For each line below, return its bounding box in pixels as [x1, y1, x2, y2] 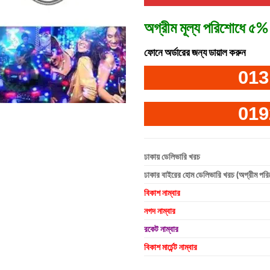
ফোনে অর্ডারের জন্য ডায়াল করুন [144, 46, 246, 59]
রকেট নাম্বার [144, 223, 178, 234]
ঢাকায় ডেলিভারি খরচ [144, 151, 200, 162]
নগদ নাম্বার [144, 205, 175, 216]
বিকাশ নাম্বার [144, 187, 180, 198]
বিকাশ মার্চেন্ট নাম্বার [144, 241, 197, 252]
